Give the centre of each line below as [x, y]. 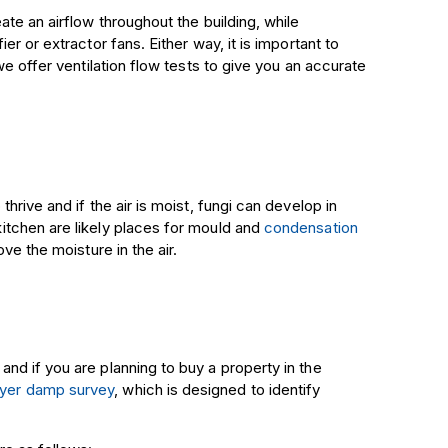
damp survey [70, 389]
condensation [311, 227]
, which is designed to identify [217, 389]
